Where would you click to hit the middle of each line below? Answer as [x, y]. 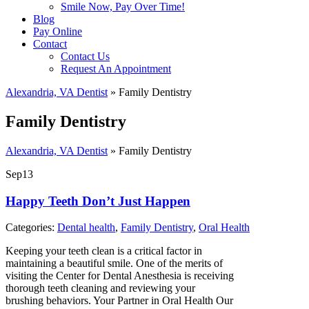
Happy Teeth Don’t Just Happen [98, 201]
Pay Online [58, 31]
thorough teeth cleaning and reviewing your [100, 288]
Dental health [86, 228]
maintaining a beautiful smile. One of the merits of [114, 263]
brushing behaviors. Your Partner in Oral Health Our [119, 301]
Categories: [31, 228]
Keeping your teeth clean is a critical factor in [104, 251]
